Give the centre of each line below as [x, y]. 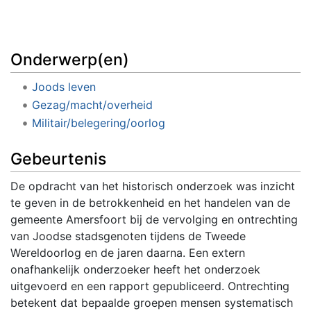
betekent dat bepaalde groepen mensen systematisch [152, 302]
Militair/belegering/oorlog [98, 123]
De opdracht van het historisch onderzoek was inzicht [153, 186]
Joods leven [64, 87]
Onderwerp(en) [70, 60]
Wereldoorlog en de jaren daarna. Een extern [128, 252]
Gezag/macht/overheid [92, 104]
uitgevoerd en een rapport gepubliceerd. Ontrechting [150, 286]
